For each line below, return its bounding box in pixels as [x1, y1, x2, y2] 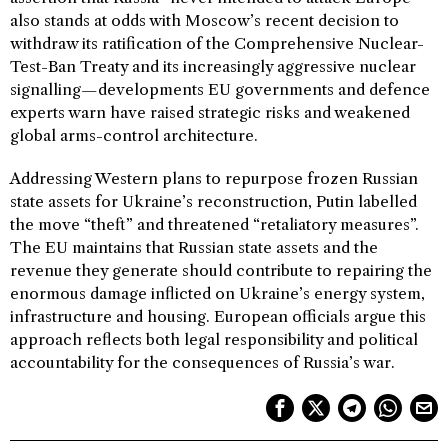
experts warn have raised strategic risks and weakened [10, 102, 410, 122]
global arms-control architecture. [10, 125, 258, 145]
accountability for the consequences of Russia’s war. [10, 352, 395, 372]
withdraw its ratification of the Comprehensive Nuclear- [10, 33, 424, 53]
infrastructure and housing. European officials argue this [10, 306, 426, 326]
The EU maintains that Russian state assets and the [10, 237, 378, 257]
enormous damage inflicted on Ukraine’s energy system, [10, 283, 425, 303]
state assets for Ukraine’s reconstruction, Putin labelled [10, 191, 417, 211]
